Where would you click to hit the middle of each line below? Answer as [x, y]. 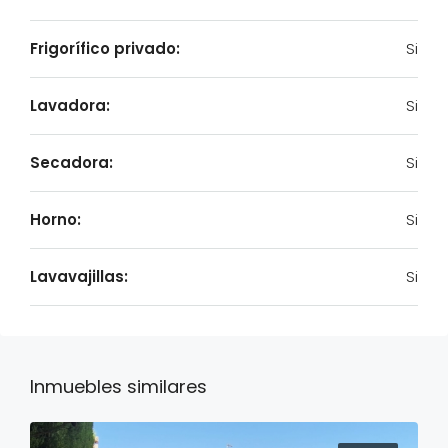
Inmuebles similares [118, 386]
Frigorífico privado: [105, 48]
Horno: [55, 219]
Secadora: [71, 162]
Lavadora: [70, 105]
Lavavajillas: [79, 276]
